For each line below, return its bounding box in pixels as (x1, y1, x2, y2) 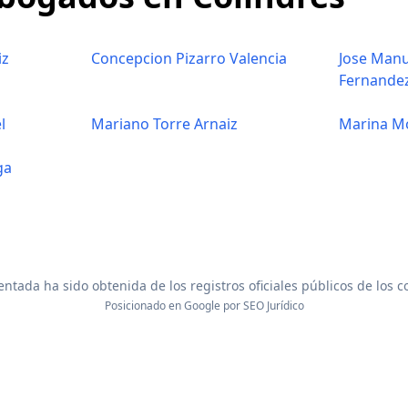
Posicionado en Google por (104, 298, 243, 313)
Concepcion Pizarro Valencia (91, 48, 287, 68)
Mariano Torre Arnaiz (91, 114, 238, 134)
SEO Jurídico (242, 298, 304, 313)
